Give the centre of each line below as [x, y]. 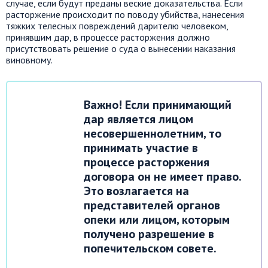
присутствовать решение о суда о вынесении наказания [121, 48]
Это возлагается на [136, 191]
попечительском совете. [150, 248]
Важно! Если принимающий [158, 104]
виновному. [29, 60]
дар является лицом [138, 119]
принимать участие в [141, 147]
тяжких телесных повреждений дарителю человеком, [117, 25]
